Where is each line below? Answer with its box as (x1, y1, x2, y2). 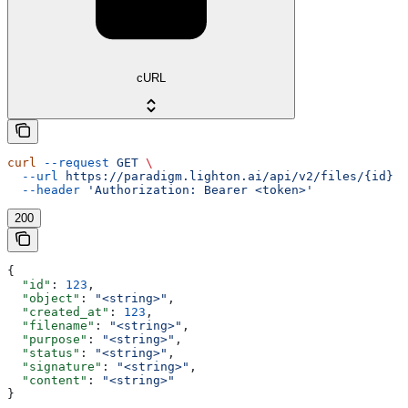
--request (36, 155, 109, 169)
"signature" (7, 359, 102, 373)
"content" (7, 372, 87, 387)
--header (7, 182, 80, 197)
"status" (7, 345, 80, 360)
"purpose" (7, 331, 87, 346)
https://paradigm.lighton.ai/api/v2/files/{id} (58, 168, 393, 183)
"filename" (7, 318, 95, 332)
